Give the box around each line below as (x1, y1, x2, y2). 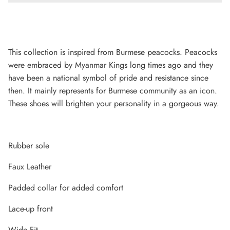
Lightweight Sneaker (9, 153, 98, 164)
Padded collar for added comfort (8, 182, 123, 194)
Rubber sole (8, 140, 49, 152)
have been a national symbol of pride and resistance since (8, 72, 208, 84)
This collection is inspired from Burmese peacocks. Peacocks (8, 46, 217, 59)
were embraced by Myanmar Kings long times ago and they (8, 59, 213, 71)
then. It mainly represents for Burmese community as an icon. (8, 85, 217, 97)
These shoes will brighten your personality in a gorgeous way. (8, 98, 219, 110)
